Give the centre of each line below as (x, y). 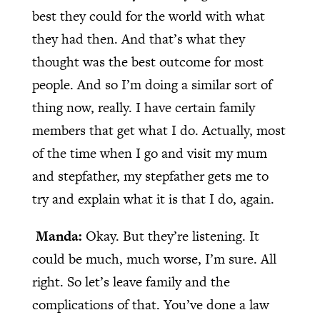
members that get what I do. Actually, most (159, 131)
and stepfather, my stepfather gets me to (150, 176)
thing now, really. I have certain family (143, 108)
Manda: (60, 236)
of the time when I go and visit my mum (149, 154)
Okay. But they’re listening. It (172, 236)
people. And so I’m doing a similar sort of (152, 85)
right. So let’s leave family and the (131, 282)
